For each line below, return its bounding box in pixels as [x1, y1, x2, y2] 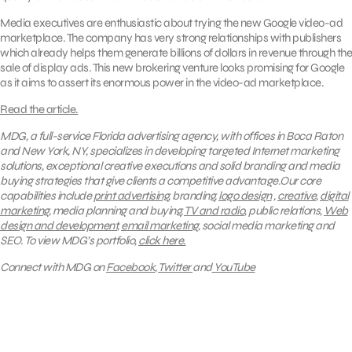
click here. [138, 233, 186, 247]
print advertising [93, 188, 168, 203]
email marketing [121, 218, 198, 233]
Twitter [158, 259, 192, 274]
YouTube [211, 259, 255, 274]
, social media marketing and [197, 218, 335, 233]
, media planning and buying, [48, 203, 184, 218]
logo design [218, 188, 272, 203]
